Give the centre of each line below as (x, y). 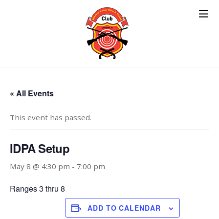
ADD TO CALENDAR (124, 208)
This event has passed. (51, 117)
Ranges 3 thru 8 (37, 188)
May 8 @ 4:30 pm (40, 166)
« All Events (32, 93)
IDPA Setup (40, 148)
